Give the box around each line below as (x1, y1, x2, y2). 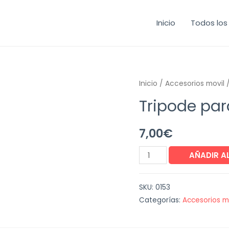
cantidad (139, 189, 173, 200)
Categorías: (139, 195, 182, 205)
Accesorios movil (165, 79, 224, 88)
